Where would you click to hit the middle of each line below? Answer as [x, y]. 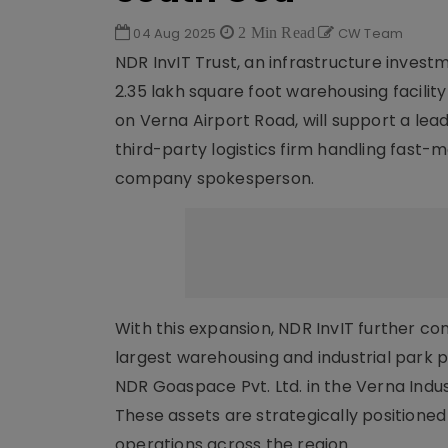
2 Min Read [275, 32]
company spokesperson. [215, 179]
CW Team [369, 34]
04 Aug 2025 [175, 34]
